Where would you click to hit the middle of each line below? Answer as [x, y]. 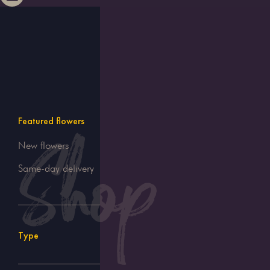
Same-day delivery [56, 168]
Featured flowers [51, 121]
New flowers [43, 145]
